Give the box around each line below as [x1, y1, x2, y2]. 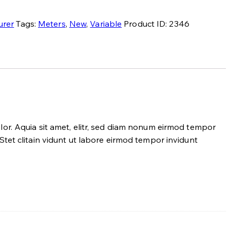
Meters [38, 18, 66, 29]
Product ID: [124, 18, 169, 29]
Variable [90, 18, 122, 29]
